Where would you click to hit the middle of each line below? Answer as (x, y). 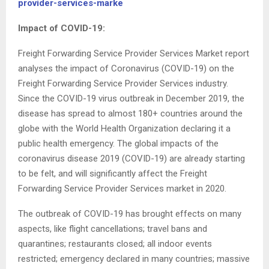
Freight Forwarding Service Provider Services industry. (123, 84)
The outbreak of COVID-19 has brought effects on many (130, 214)
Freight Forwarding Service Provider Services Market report (134, 54)
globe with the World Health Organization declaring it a (124, 129)
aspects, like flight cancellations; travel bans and (113, 229)
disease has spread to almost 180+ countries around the (130, 114)
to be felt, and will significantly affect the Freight (113, 174)
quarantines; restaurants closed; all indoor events (115, 244)
